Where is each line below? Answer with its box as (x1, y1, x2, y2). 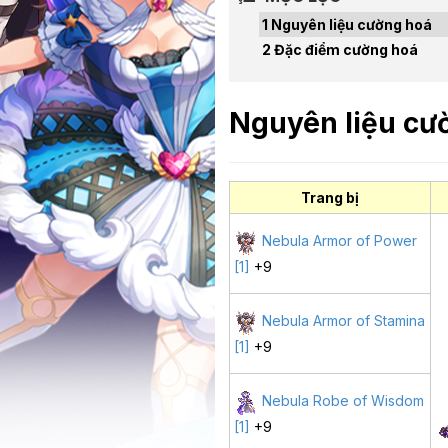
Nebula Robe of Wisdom (262, 392, 425, 410)
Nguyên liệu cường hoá (271, 16, 432, 34)
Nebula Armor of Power (262, 232, 418, 250)
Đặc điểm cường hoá (274, 41, 418, 59)
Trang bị (301, 189, 359, 207)
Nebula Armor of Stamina (262, 312, 426, 330)
